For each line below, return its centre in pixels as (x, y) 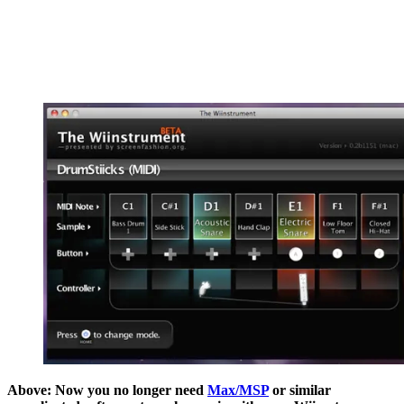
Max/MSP (238, 390)
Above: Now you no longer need (107, 390)
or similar (300, 390)
